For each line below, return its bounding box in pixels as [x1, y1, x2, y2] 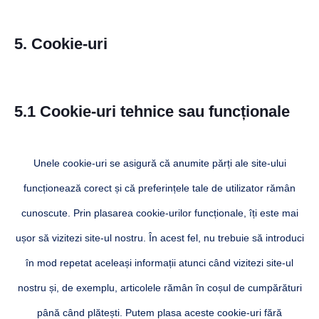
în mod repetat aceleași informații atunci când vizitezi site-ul [26, 256, 293, 268]
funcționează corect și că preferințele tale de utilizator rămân [23, 182, 296, 194]
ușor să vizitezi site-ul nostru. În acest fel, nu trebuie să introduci [15, 231, 304, 244]
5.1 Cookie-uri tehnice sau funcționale [14, 102, 290, 120]
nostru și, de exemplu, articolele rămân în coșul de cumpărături [17, 281, 302, 293]
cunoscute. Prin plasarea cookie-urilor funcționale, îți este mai [21, 206, 298, 219]
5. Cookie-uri [14, 34, 108, 53]
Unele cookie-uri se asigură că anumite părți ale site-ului [33, 157, 286, 169]
